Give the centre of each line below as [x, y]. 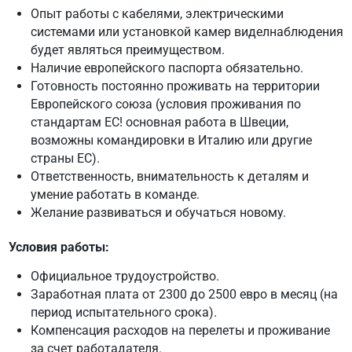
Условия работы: [59, 247]
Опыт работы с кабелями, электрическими [157, 13]
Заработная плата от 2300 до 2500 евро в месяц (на [184, 294]
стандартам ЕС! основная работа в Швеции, [159, 122]
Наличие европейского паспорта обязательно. [167, 68]
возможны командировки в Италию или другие [171, 140]
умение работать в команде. [115, 194]
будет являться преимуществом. [127, 49]
